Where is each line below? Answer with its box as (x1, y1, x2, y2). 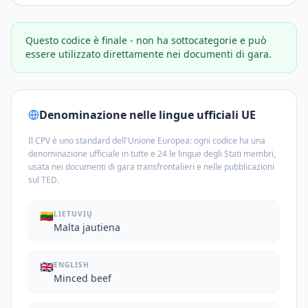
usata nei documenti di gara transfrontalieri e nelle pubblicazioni (28, 161, 274, 173)
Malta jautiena (54, 221, 120, 234)
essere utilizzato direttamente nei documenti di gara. (25, 47, 272, 60)
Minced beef (54, 272, 111, 285)
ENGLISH (54, 260, 89, 269)
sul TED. (28, 174, 59, 186)
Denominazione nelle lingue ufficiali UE (39, 107, 256, 122)
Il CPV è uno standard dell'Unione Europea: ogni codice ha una (28, 135, 265, 146)
